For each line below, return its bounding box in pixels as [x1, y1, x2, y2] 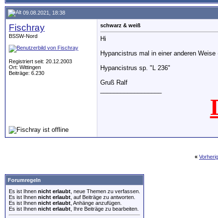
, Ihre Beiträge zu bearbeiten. [71, 206, 139, 212]
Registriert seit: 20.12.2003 [9, 58, 72, 64]
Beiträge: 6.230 [9, 70, 44, 76]
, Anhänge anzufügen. [71, 200, 122, 206]
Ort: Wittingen [9, 64, 41, 70]
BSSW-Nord [9, 33, 37, 39]
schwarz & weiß [100, 22, 141, 28]
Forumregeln [8, 177, 41, 183]
